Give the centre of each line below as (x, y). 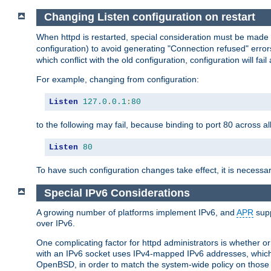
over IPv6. (56, 224)
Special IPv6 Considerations (117, 193)
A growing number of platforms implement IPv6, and (136, 213)
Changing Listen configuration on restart (149, 17)
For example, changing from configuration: (118, 80)
